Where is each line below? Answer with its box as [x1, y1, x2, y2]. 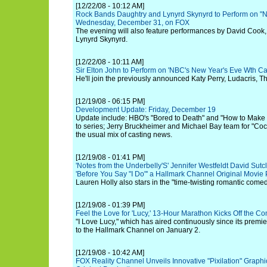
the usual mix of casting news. [76, 131, 172, 139]
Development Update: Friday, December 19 [76, 105, 216, 114]
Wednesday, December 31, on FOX [76, 18, 190, 27]
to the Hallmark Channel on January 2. [76, 226, 200, 234]
